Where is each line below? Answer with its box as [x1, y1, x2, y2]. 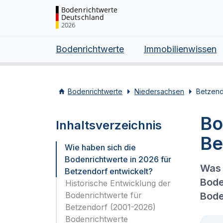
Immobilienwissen [144, 44, 217, 54]
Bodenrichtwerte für [65, 190, 142, 200]
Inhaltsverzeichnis [56, 118, 162, 132]
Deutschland [61, 12, 104, 22]
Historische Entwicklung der [65, 178, 171, 188]
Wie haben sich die [65, 142, 136, 152]
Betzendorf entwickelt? [65, 166, 153, 176]
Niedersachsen [134, 87, 184, 96]
